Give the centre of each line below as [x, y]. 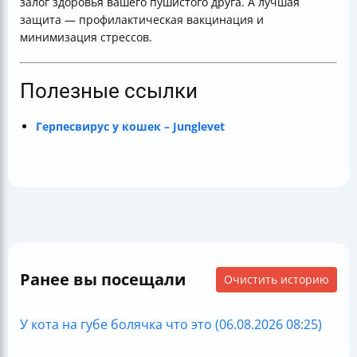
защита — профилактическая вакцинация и [142, 20]
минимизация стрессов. [86, 37]
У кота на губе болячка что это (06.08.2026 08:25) [171, 324]
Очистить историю [277, 279]
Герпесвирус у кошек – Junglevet [130, 126]
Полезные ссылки [109, 91]
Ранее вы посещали [103, 279]
